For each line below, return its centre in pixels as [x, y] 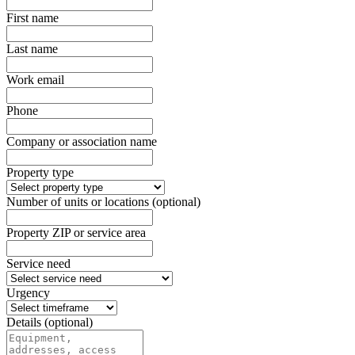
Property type [40, 172]
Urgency [28, 292]
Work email [35, 79]
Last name [32, 48]
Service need [38, 263]
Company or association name [82, 141]
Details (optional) [50, 322]
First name [32, 17]
